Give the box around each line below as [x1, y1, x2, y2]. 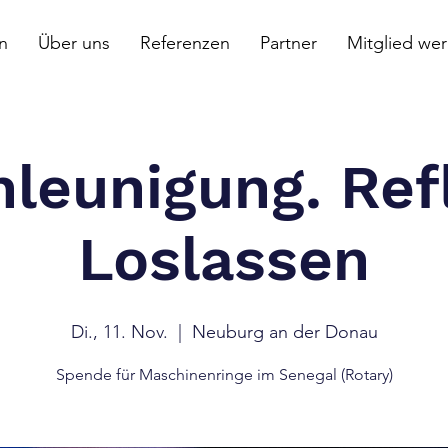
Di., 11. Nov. [70, 321, 168, 343]
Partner [259, 32, 317, 54]
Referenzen [139, 32, 230, 54]
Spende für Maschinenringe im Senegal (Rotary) [55, 365, 393, 384]
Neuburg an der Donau [191, 321, 378, 343]
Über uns [37, 32, 110, 54]
